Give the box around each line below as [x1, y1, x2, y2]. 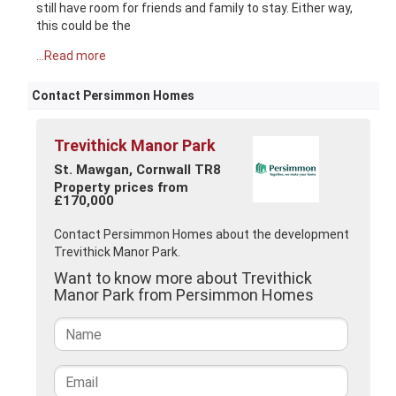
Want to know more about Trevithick [54, 269, 313, 287]
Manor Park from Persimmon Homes [54, 286, 315, 304]
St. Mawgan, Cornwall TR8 [54, 162, 225, 178]
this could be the [36, 19, 132, 33]
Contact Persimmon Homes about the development [54, 227, 350, 241]
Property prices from [54, 179, 189, 195]
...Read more [36, 49, 107, 63]
